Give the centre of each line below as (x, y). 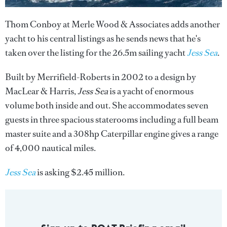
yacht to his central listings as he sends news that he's (103, 38)
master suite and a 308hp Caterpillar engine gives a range (112, 134)
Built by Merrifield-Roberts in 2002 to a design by (101, 77)
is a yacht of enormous (151, 91)
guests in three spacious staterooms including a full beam (112, 119)
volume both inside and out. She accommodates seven (107, 105)
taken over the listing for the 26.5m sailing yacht (96, 52)
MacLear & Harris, (41, 91)
